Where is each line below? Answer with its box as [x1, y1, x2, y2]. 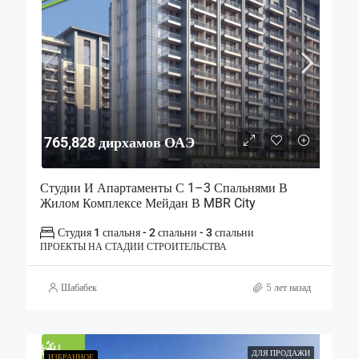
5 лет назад [266, 281, 311, 293]
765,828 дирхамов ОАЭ [43, 133, 195, 151]
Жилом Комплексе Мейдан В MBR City [39, 195, 256, 211]
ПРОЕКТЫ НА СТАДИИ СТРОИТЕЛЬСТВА [39, 240, 227, 252]
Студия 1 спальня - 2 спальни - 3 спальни [57, 225, 254, 239]
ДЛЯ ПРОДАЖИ [252, 348, 310, 357]
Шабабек [61, 281, 97, 293]
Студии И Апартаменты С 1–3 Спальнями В [39, 179, 288, 196]
